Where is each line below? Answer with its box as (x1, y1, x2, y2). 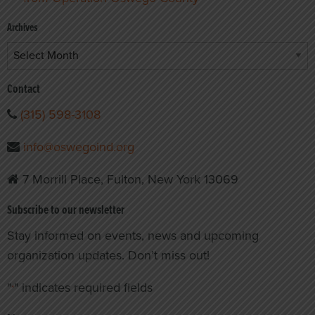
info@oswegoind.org (23, 139, 134, 155)
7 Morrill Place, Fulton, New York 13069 (19, 171, 238, 187)
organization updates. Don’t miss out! (7, 247, 210, 263)
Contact (7, 81, 40, 98)
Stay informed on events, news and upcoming (7, 227, 259, 243)
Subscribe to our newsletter (7, 202, 124, 219)
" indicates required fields (14, 279, 153, 295)
